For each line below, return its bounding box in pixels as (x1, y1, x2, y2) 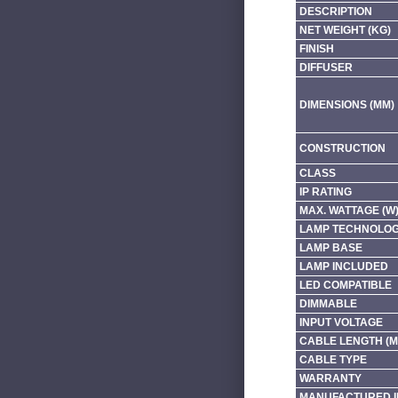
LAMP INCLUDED (298, 259, 388, 273)
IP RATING (298, 185, 352, 198)
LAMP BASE (298, 241, 362, 254)
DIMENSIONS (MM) (298, 98, 394, 111)
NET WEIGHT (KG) (298, 23, 391, 36)
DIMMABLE (298, 297, 357, 310)
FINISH (298, 42, 334, 55)
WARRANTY (298, 371, 362, 385)
